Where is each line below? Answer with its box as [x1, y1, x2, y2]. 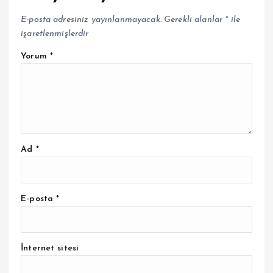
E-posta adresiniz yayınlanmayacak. [21, 15, 161, 24]
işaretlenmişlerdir [21, 29, 89, 38]
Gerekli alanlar [164, 15, 225, 24]
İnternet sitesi [21, 244, 79, 253]
